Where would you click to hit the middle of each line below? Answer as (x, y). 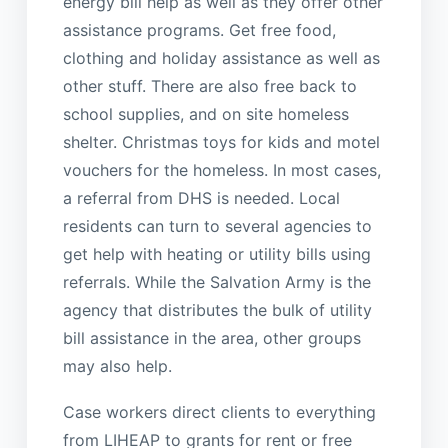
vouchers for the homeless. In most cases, (221, 169)
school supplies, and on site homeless (205, 113)
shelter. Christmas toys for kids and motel (221, 141)
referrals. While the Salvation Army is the (216, 281)
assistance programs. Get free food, (199, 29)
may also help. (117, 365)
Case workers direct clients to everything (219, 412)
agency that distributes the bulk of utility (217, 309)
